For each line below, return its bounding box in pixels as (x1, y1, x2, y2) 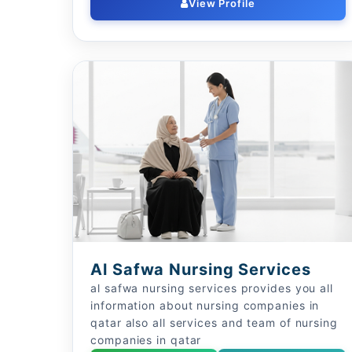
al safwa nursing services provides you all (90, 281, 333, 295)
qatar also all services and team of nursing (90, 316, 338, 329)
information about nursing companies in (90, 299, 320, 312)
